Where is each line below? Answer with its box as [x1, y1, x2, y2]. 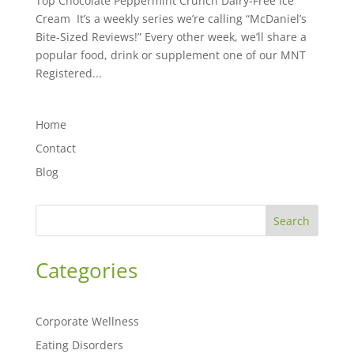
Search [273, 213, 311, 229]
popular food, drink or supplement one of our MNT [35, 47, 306, 63]
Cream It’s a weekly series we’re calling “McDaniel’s [35, 11, 307, 27]
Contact [35, 141, 76, 156]
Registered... [35, 66, 102, 81]
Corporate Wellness [35, 314, 139, 330]
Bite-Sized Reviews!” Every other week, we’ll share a [35, 29, 307, 45]
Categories [35, 256, 137, 285]
